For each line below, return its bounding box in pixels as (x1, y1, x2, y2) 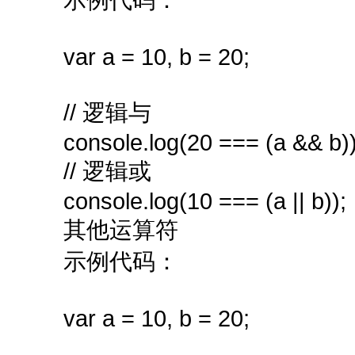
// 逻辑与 (63, 99, 151, 125)
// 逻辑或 (63, 158, 151, 184)
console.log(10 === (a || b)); (63, 188, 346, 214)
